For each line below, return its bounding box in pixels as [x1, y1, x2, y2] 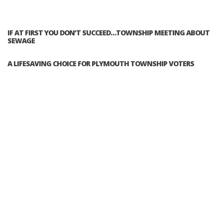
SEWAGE [7, 36, 35, 46]
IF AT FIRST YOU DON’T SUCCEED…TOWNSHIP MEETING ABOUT [7, 28, 210, 38]
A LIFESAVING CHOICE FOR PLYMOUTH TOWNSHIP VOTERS [7, 59, 194, 69]
